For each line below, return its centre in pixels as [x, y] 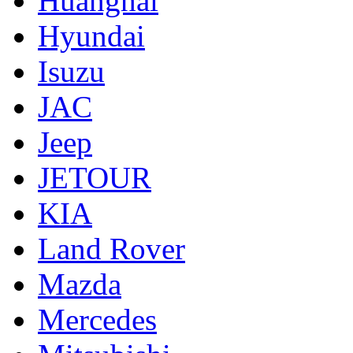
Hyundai [91, 35]
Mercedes [97, 319]
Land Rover [111, 248]
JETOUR [95, 177]
